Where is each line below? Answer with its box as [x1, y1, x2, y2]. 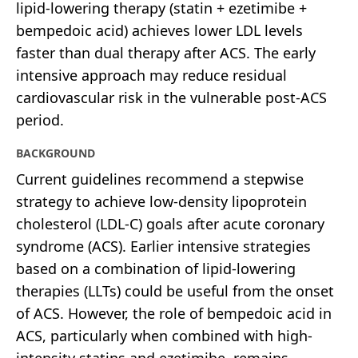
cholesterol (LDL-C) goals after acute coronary [16, 213, 324, 233]
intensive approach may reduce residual [16, 65, 287, 85]
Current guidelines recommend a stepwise [16, 169, 304, 189]
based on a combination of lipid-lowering [16, 258, 296, 278]
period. [16, 109, 64, 129]
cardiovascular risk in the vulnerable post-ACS [16, 87, 327, 107]
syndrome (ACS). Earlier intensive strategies [16, 236, 311, 256]
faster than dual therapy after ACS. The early [16, 42, 316, 62]
